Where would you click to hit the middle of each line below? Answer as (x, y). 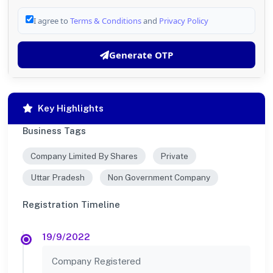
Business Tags (54, 131)
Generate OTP (141, 55)
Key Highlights (71, 108)
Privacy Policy (184, 21)
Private (175, 156)
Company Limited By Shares (84, 156)
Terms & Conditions (106, 21)
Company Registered (96, 261)
